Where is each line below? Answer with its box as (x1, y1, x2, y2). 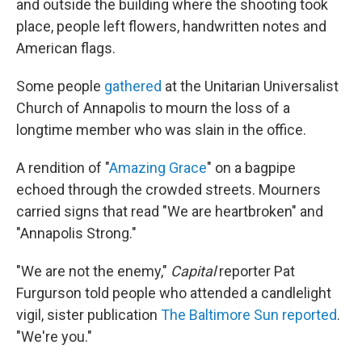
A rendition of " (16, 159, 109, 176)
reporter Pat (216, 263, 295, 280)
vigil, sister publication (16, 306, 161, 323)
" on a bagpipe (207, 159, 296, 176)
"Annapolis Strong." (16, 225, 137, 242)
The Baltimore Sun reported (161, 306, 337, 323)
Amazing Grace (109, 159, 207, 176)
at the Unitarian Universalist (162, 78, 339, 95)
